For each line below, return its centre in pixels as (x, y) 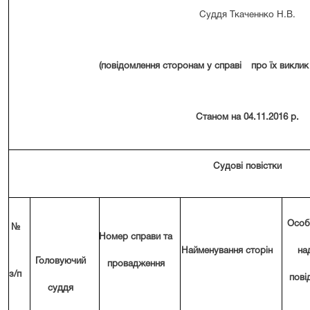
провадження (136, 264)
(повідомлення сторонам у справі (170, 66)
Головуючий (61, 261)
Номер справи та (136, 237)
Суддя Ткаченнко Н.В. (247, 15)
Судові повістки (247, 166)
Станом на (220, 117)
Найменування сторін (227, 251)
